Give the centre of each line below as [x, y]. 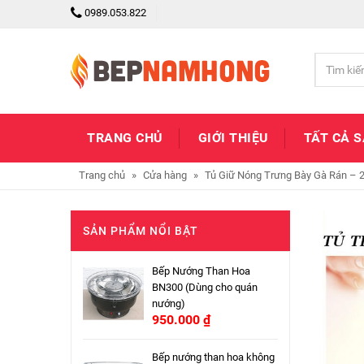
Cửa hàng [165, 175]
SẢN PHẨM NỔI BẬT [141, 231]
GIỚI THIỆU [233, 138]
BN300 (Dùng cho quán [205, 287]
